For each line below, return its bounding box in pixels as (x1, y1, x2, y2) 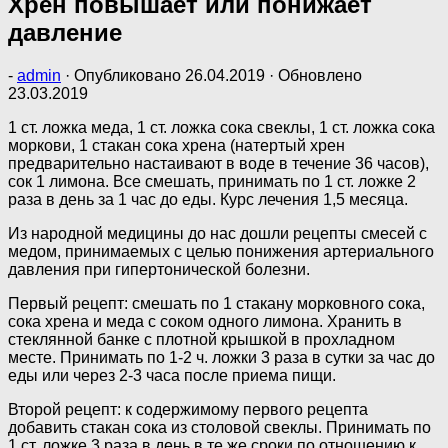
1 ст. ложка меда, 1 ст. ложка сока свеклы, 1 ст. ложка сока (8, 118, 435, 136)
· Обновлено (265, 66, 362, 84)
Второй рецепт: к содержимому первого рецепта (8, 400, 368, 418)
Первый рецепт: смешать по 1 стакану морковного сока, (8, 294, 425, 312)
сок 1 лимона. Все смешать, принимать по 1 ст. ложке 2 (8, 172, 416, 190)
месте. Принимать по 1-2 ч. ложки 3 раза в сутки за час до (8, 348, 435, 366)
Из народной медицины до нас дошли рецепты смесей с (8, 224, 427, 242)
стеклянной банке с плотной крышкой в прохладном (8, 330, 395, 348)
